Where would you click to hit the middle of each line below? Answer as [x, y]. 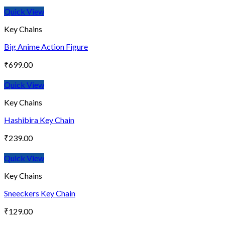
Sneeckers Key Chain [40, 193]
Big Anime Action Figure [46, 47]
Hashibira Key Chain [39, 120]
